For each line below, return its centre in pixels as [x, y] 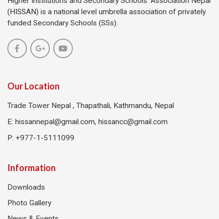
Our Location [33, 86]
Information [32, 167]
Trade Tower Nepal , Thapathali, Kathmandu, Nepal [91, 105]
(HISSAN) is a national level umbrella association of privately [107, 11]
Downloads [26, 187]
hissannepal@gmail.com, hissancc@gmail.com [91, 121]
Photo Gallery [29, 203]
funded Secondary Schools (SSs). [63, 23]
